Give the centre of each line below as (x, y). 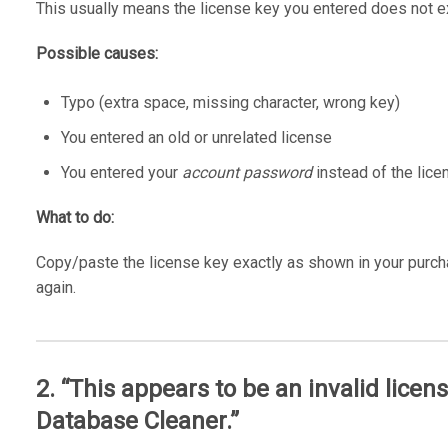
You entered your (121, 172)
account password (246, 172)
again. (55, 287)
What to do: (74, 217)
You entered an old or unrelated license (196, 137)
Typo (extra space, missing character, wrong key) (230, 102)
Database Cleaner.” (137, 420)
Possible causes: (96, 53)
